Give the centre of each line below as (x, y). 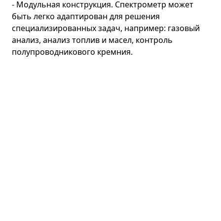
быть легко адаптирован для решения (86, 16)
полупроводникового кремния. (72, 52)
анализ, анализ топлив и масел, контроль (92, 40)
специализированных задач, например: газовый (106, 28)
